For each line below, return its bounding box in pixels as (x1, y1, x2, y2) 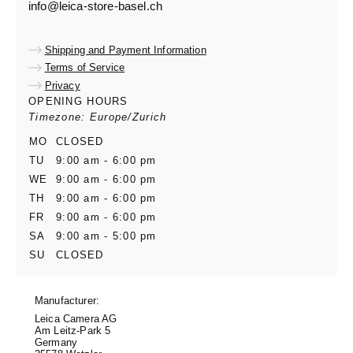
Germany (35, 336, 78, 348)
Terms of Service (44, 61, 125, 74)
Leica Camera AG (35, 312, 117, 325)
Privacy (44, 79, 80, 91)
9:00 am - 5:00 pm (56, 229, 157, 242)
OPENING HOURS (28, 95, 128, 107)
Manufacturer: (35, 294, 100, 307)
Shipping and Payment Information (44, 43, 206, 56)
